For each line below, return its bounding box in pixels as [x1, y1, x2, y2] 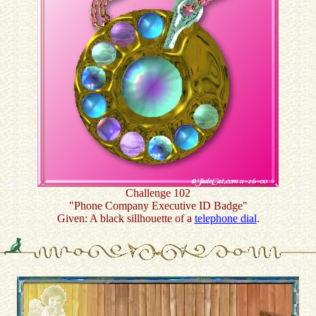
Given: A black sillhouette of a [56, 212, 195, 224]
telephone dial [194, 212, 257, 224]
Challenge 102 [126, 187, 190, 199]
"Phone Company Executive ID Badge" [68, 200, 248, 212]
